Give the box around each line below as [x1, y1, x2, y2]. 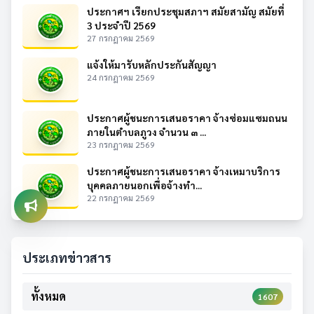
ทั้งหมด [31, 289, 66, 303]
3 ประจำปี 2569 [87, 19, 156, 32]
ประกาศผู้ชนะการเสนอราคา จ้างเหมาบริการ [87, 165, 280, 177]
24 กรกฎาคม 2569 [87, 71, 155, 83]
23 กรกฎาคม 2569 [87, 139, 155, 150]
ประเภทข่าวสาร [22, 250, 111, 266]
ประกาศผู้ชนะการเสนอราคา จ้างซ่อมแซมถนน [87, 111, 287, 124]
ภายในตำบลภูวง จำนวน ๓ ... [87, 125, 206, 138]
